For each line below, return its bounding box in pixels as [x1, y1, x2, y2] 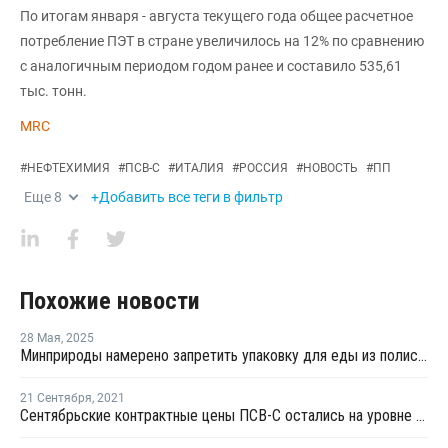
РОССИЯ [239, 161, 288, 176]
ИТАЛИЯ [175, 161, 224, 176]
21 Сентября [20, 391, 92, 406]
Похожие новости [20, 287, 200, 316]
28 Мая [20, 331, 61, 346]
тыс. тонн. [20, 83, 87, 100]
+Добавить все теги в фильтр [91, 189, 283, 206]
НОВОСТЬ [303, 161, 358, 176]
